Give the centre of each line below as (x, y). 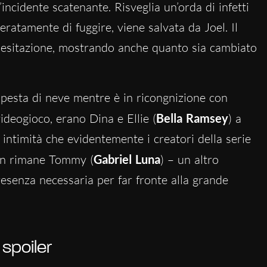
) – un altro (189, 159)
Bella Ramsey (192, 118)
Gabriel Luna (127, 159)
